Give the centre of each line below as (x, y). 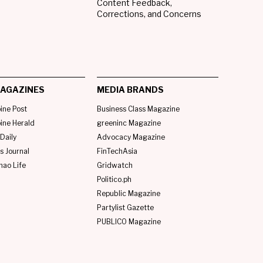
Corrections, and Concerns (149, 14)
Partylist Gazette (126, 207)
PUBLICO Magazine (129, 221)
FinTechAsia (117, 151)
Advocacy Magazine (131, 137)
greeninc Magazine (129, 123)
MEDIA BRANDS (131, 89)
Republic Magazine (129, 193)
